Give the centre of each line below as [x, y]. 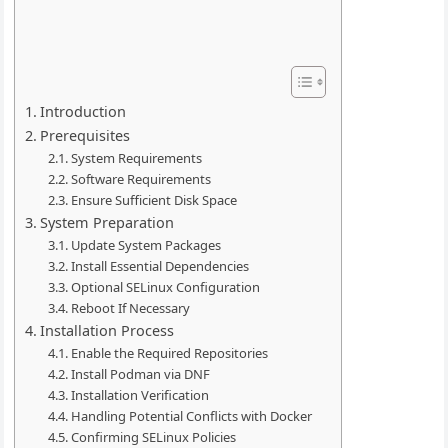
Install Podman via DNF [140, 373]
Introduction [83, 111]
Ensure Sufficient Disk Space [153, 199]
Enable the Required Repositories [169, 352]
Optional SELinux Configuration [165, 286]
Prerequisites [85, 135]
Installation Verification [139, 394]
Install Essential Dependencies [159, 265]
